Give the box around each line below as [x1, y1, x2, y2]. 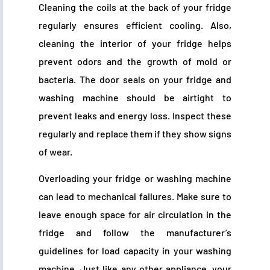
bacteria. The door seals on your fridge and [39, 73, 231, 85]
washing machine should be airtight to [39, 91, 231, 103]
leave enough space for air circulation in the [39, 209, 231, 221]
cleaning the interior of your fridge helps [39, 37, 231, 49]
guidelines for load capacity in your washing [39, 245, 231, 257]
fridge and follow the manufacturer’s [39, 227, 231, 239]
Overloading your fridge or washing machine [39, 172, 231, 184]
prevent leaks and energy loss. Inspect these [39, 109, 231, 121]
